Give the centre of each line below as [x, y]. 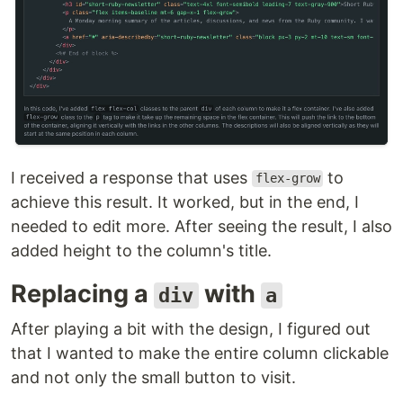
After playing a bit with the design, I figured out [191, 328]
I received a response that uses [131, 177]
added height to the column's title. [141, 250]
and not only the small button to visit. [153, 377]
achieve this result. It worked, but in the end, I [185, 201]
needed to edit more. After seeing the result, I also [201, 226]
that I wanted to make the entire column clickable [200, 353]
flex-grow [287, 179]
